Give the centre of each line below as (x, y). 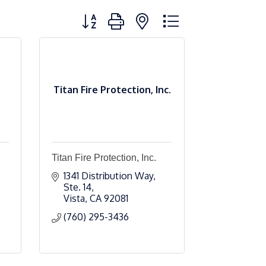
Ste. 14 (77, 187)
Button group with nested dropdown (154, 15)
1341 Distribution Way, (110, 176)
